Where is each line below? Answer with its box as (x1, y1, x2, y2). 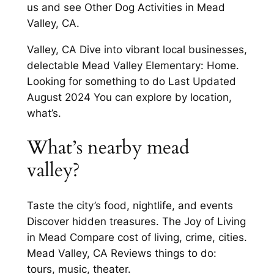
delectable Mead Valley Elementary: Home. (26, 59, 239, 72)
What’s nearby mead (26, 135, 190, 161)
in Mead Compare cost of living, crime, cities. (26, 231, 247, 243)
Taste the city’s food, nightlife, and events (26, 199, 233, 212)
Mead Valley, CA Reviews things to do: (26, 246, 217, 259)
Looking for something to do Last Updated (26, 75, 236, 87)
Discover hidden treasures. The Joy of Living (26, 215, 246, 228)
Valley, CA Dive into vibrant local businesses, (26, 43, 247, 56)
